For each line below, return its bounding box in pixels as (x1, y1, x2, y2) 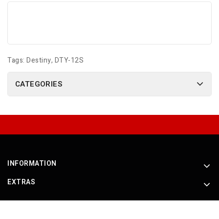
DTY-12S (54, 55, 84, 66)
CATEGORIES (15, 78, 62, 89)
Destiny (26, 55, 51, 66)
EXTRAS (7, 176, 35, 187)
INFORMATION (7, 158, 57, 169)
